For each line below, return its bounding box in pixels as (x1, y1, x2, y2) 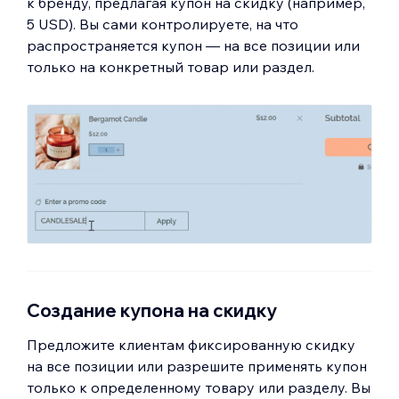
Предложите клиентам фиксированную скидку (27, 335, 355, 354)
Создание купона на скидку (27, 298, 277, 322)
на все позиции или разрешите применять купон (27, 356, 367, 375)
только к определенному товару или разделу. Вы (27, 378, 370, 396)
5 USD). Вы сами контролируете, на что (27, 15, 298, 33)
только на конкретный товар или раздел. (27, 58, 314, 76)
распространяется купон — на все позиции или (27, 37, 360, 54)
